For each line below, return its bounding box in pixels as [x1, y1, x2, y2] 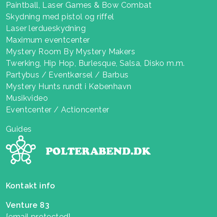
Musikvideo [6, 93, 48, 103]
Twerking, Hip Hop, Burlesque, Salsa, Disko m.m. [6, 59, 185, 68]
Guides [6, 124, 32, 134]
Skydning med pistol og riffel [6, 12, 114, 22]
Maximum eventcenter [6, 35, 90, 45]
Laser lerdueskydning [6, 24, 86, 33]
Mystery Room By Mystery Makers [6, 47, 135, 57]
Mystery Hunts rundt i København [6, 82, 132, 92]
